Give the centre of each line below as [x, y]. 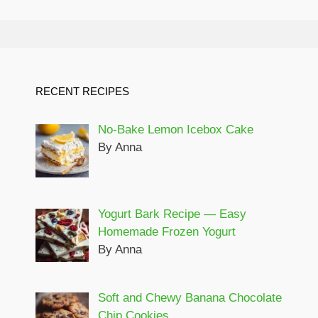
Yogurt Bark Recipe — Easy [172, 214]
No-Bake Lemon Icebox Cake [175, 130]
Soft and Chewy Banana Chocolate [190, 297]
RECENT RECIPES [82, 92]
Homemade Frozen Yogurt [166, 231]
